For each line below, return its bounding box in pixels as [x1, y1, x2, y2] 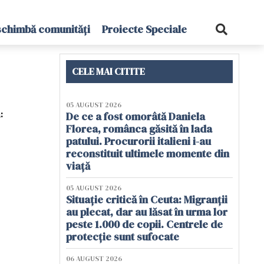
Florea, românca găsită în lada [66, 121, 212, 136]
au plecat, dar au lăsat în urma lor [66, 204, 227, 219]
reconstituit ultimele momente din [66, 146, 229, 161]
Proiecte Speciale [101, 22, 187, 37]
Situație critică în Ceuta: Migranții [66, 192, 227, 207]
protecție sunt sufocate [66, 229, 179, 244]
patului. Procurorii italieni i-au [66, 134, 211, 148]
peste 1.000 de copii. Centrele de [66, 217, 223, 232]
